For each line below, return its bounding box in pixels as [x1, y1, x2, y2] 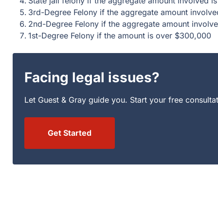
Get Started [48, 128, 92, 138]
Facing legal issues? [24, 69, 160, 86]
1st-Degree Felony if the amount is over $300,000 [28, 31, 212, 40]
